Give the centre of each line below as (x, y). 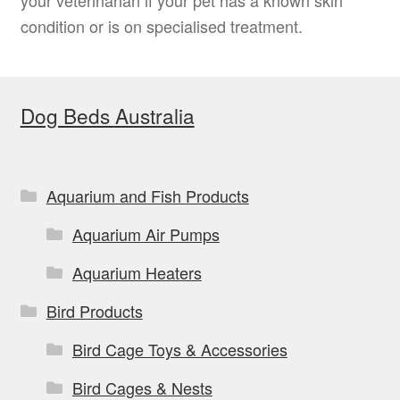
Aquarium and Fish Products (147, 195)
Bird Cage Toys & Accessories (179, 349)
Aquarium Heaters (137, 272)
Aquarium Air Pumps (146, 233)
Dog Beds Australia (107, 116)
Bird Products (94, 310)
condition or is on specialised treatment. (161, 25)
